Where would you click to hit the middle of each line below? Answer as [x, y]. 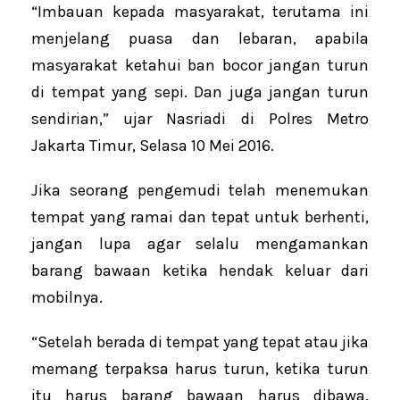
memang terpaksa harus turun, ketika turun [200, 369]
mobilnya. [67, 298]
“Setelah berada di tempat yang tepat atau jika [200, 342]
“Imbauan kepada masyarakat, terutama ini [200, 12]
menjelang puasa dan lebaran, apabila [200, 39]
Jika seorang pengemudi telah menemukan [200, 191]
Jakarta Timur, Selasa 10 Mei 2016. [153, 146]
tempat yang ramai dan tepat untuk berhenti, [200, 217]
